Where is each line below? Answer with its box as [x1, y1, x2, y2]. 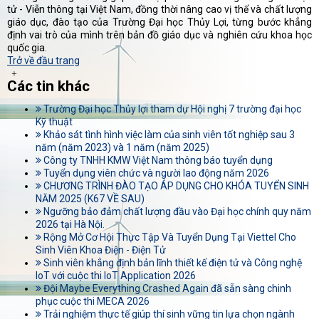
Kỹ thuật [36, 116, 73, 128]
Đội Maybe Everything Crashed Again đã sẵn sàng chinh [41, 283, 291, 295]
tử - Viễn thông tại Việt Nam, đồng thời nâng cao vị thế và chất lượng [7, 4, 312, 16]
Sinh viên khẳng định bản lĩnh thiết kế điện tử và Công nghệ [41, 257, 302, 269]
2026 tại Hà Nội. [36, 219, 105, 231]
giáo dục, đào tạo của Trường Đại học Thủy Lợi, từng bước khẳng [7, 16, 312, 28]
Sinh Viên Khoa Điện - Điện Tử [36, 244, 166, 256]
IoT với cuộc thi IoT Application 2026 [36, 270, 196, 282]
